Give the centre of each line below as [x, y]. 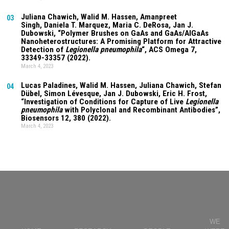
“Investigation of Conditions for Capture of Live [104, 101]
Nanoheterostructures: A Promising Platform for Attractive [121, 42]
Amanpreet [159, 17]
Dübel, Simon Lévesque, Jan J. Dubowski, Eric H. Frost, [114, 93]
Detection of [43, 50]
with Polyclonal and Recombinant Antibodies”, [142, 110]
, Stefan [208, 85]
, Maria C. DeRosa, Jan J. [151, 25]
